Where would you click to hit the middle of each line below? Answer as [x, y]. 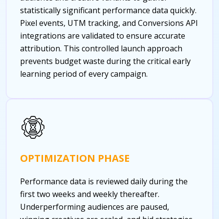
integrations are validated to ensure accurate [103, 35]
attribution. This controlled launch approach [101, 48]
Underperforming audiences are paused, [95, 207]
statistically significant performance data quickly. [108, 10]
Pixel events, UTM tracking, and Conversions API [109, 23]
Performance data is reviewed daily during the [104, 181]
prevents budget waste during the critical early [105, 61]
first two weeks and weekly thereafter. [90, 194]
